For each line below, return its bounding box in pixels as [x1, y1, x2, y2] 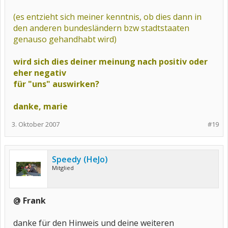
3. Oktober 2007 [12, 120, 60, 129]
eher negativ [13, 67, 66, 78]
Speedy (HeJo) [52, 154, 108, 165]
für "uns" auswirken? [13, 78, 99, 90]
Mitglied [52, 164, 74, 172]
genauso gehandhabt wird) [13, 34, 117, 45]
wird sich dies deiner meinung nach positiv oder [13, 56, 208, 67]
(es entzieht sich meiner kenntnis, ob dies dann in [13, 11, 202, 22]
